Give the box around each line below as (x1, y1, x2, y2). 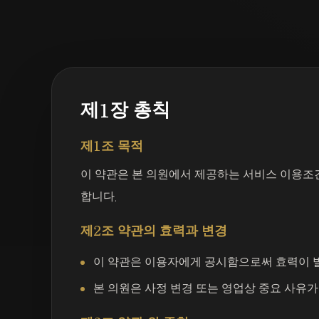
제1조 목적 (80, 140, 143, 153)
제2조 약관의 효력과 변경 (80, 224, 227, 238)
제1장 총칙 (80, 100, 170, 120)
